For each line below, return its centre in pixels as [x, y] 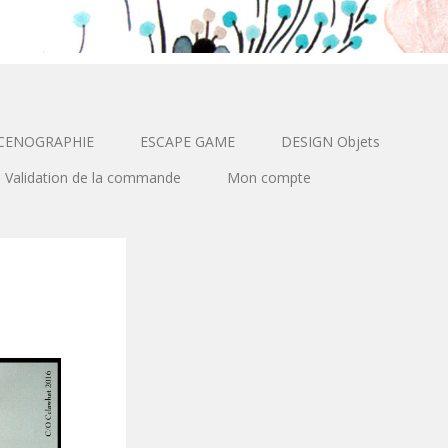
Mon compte [269, 177]
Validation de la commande [93, 177]
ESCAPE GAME [187, 141]
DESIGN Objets [330, 141]
